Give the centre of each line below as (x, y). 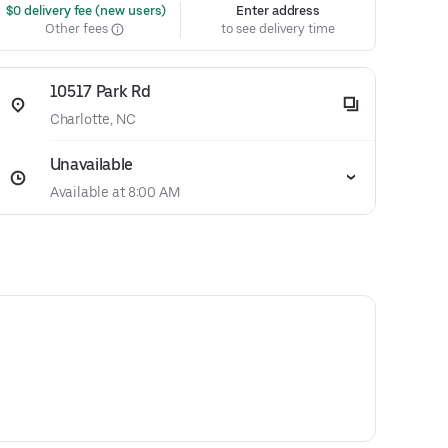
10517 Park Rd (100, 91)
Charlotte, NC (92, 119)
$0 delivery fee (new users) (84, 10)
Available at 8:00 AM (115, 192)
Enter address (278, 10)
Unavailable (91, 164)
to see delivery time (278, 28)
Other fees (78, 28)
